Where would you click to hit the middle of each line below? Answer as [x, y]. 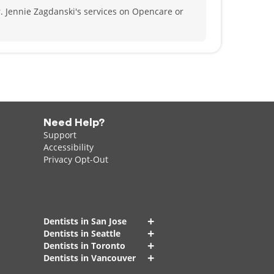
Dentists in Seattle [82, 233]
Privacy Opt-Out [76, 159]
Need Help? [74, 122]
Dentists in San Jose [85, 221]
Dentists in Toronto [84, 246]
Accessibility [68, 147]
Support [60, 135]
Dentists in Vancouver [89, 258]
